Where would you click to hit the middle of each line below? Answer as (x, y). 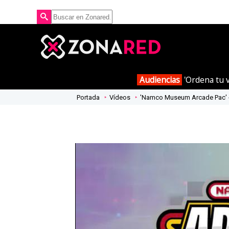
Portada (88, 97)
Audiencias (159, 79)
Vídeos (120, 97)
